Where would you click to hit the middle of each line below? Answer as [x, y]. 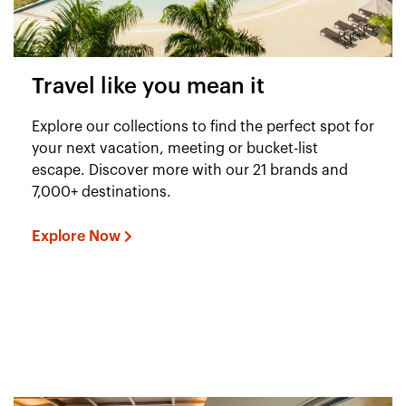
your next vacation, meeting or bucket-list [175, 148]
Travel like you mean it [148, 87]
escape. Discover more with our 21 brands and [190, 170]
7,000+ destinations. [101, 192]
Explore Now [76, 236]
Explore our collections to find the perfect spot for [203, 126]
